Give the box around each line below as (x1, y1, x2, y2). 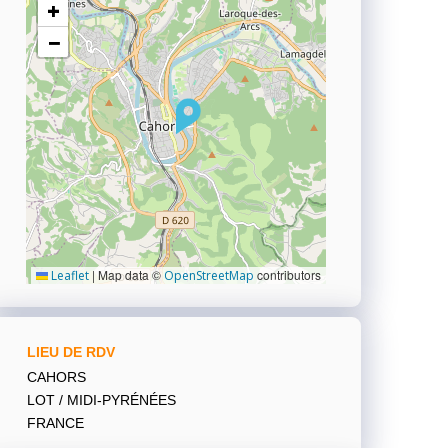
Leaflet (48, 266, 89, 284)
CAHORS (27, 368, 86, 385)
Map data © (95, 265, 164, 283)
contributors (254, 265, 321, 283)
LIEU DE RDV (27, 343, 115, 360)
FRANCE (27, 414, 84, 431)
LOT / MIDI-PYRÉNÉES (27, 391, 176, 408)
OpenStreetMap (164, 266, 254, 284)
